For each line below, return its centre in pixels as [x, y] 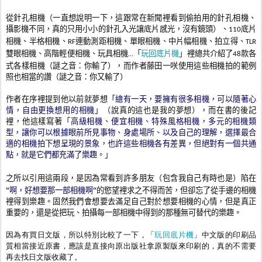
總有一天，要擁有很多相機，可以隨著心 [186, 99]
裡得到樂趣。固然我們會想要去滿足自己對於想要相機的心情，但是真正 [131, 201]
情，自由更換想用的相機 [51, 110]
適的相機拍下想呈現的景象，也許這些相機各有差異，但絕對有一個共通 [131, 144]
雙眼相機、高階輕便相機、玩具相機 [67, 54]
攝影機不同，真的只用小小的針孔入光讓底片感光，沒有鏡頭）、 [117, 29]
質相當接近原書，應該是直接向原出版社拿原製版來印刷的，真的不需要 [131, 246]
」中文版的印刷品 [225, 235]
